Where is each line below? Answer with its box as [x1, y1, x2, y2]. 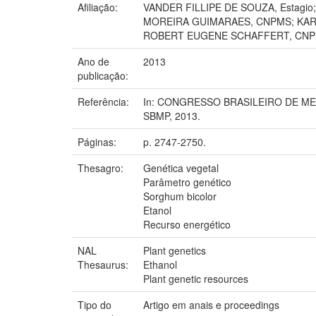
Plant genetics [143, 243, 206, 257]
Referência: [78, 94, 132, 109]
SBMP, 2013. [143, 108, 200, 123]
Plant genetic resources [143, 271, 248, 286]
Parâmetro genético [143, 174, 231, 189]
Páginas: [78, 134, 119, 149]
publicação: [78, 68, 131, 83]
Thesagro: [78, 160, 126, 175]
